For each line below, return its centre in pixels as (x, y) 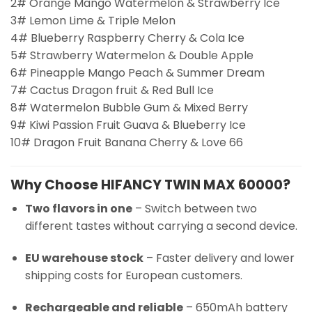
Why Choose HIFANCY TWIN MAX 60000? (150, 185)
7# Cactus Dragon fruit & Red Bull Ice (112, 90)
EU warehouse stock (84, 258)
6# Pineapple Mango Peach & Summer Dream (138, 72)
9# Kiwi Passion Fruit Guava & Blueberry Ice (128, 125)
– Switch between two (194, 209)
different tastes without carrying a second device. (161, 226)
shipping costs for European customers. (133, 275)
